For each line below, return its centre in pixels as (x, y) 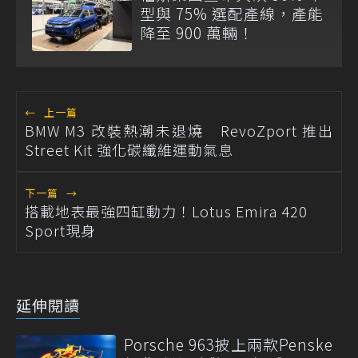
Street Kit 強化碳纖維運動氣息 (129, 150)
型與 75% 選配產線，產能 (232, 13)
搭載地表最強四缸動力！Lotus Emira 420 (166, 211)
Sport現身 (60, 231)
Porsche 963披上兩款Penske (229, 344)
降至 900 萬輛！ (197, 32)
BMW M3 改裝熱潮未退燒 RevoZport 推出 (179, 131)
